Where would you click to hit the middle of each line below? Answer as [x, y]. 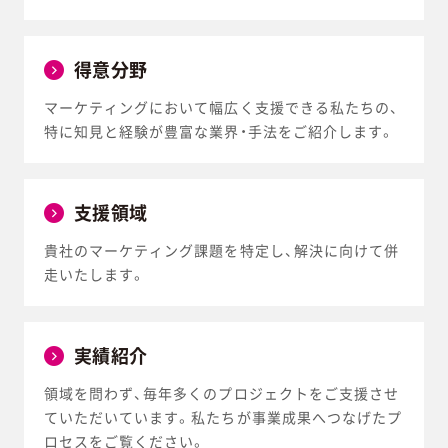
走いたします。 [95, 274]
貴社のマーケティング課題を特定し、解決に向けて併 [221, 250]
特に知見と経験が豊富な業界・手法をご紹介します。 [219, 131]
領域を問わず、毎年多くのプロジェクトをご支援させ [221, 393]
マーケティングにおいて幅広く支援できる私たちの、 [221, 107]
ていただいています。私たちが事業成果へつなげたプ [223, 417]
